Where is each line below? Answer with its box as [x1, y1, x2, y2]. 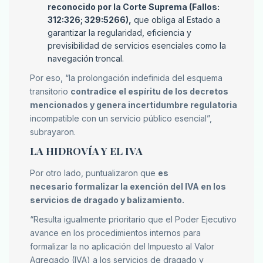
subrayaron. [30, 127, 76, 137]
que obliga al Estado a [131, 15, 220, 25]
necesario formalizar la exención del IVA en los [30, 181, 226, 192]
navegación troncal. [48, 53, 124, 64]
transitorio [30, 86, 70, 97]
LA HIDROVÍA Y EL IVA [30, 144, 143, 158]
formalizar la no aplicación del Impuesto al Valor [30, 241, 214, 252]
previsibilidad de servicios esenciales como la [48, 41, 226, 51]
